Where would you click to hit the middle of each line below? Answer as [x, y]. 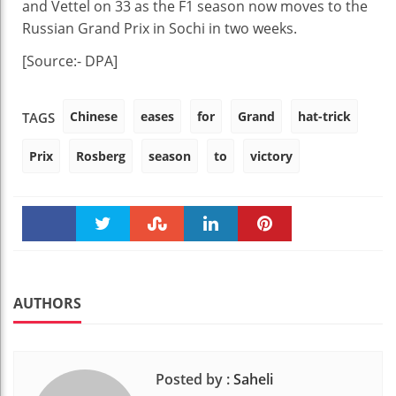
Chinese [94, 116]
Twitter [103, 261]
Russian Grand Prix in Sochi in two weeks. [160, 28]
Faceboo [49, 258]
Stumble [157, 261]
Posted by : [193, 379]
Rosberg [101, 156]
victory [271, 156]
